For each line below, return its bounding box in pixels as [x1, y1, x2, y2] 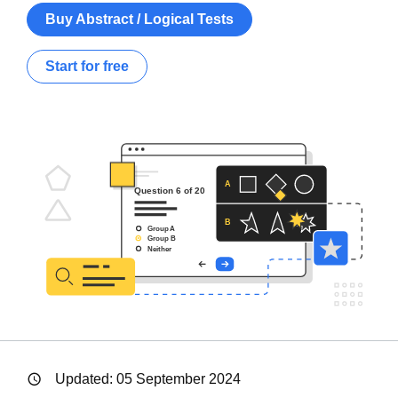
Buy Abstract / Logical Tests [45, 12, 234, 28]
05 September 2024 [116, 371, 241, 387]
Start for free [45, 59, 129, 75]
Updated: [55, 371, 116, 387]
